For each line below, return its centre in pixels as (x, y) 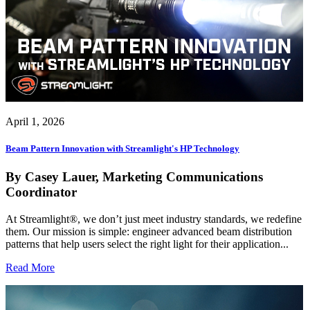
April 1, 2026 (35, 122)
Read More (30, 268)
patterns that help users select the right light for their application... (147, 244)
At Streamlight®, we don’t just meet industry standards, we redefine (154, 219)
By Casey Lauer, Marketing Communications (134, 177)
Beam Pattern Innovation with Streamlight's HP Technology (122, 149)
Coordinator (41, 192)
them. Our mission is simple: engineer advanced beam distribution (149, 232)
